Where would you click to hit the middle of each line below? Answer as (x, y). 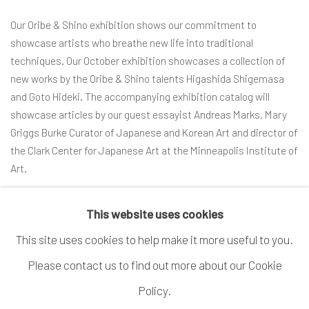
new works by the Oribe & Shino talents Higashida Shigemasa (147, 78)
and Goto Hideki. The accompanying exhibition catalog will (140, 96)
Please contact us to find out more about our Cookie (154, 265)
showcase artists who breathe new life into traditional (132, 42)
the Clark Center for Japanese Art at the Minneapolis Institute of (154, 150)
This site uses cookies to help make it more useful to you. (154, 239)
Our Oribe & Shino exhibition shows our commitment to (133, 24)
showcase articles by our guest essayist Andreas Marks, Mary (149, 114)
